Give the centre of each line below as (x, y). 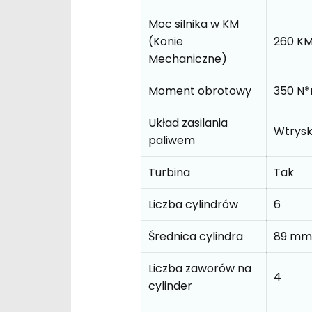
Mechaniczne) (188, 58)
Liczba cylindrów (193, 204)
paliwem (172, 140)
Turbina (169, 172)
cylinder (170, 286)
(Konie (166, 41)
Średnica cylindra (196, 236)
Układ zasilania (188, 123)
